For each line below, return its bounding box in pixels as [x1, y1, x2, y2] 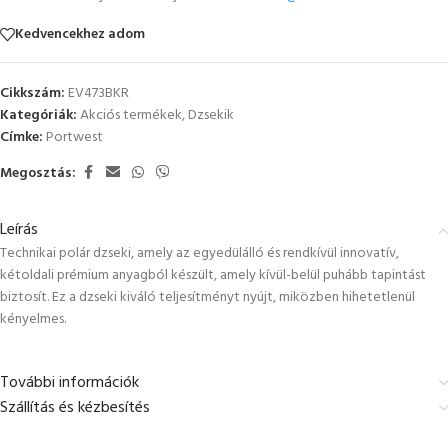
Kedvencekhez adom [15, 22, 145, 46]
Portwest [46, 126, 103, 149]
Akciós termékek [80, 104, 182, 127]
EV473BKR [68, 82, 129, 105]
